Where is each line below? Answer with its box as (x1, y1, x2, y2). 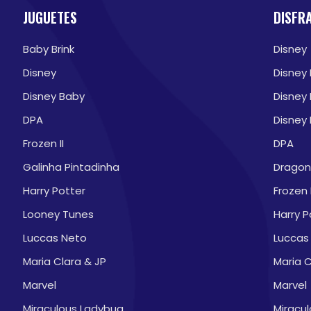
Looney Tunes (22, 207, 94, 221)
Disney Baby (22, 89, 85, 103)
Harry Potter (22, 183, 85, 198)
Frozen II (22, 136, 64, 151)
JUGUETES (22, 7, 77, 28)
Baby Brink (22, 42, 74, 56)
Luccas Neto (22, 230, 87, 245)
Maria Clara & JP (22, 254, 106, 269)
